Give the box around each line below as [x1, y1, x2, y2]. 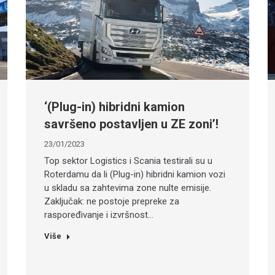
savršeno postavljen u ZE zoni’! [44, 117, 219, 132]
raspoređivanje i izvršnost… [44, 209, 154, 221]
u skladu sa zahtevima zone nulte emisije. [44, 182, 212, 194]
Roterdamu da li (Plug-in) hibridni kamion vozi [44, 169, 226, 180]
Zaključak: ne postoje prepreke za [44, 196, 180, 207]
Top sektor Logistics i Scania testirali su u [44, 155, 213, 167]
